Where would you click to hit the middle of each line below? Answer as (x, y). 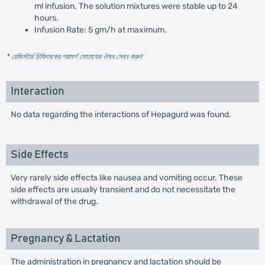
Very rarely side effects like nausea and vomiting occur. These (126, 178)
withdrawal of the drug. (54, 202)
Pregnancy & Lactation (65, 239)
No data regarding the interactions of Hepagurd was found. (121, 115)
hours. (46, 18)
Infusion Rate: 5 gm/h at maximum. (100, 30)
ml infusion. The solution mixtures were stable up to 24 (136, 7)
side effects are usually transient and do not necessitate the (123, 190)
